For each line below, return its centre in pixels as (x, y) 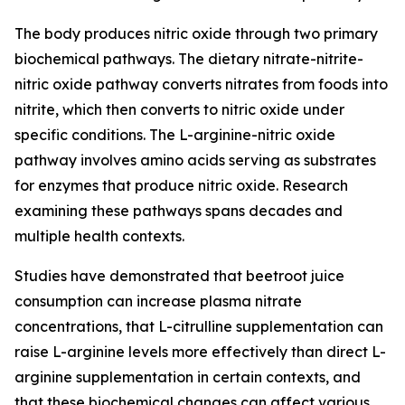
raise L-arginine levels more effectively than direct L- (200, 352)
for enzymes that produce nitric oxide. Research (181, 185)
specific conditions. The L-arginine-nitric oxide (175, 135)
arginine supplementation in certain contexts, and (188, 377)
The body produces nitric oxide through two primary (196, 33)
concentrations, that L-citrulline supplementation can (199, 326)
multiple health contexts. (99, 236)
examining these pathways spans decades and (179, 211)
